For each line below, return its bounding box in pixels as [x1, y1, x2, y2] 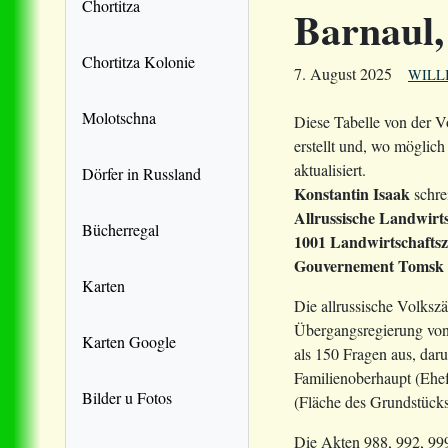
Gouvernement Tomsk [294, 253, 444, 277]
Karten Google [82, 330, 176, 352]
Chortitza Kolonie [82, 50, 195, 72]
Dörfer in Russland [82, 162, 201, 184]
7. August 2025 [294, 62, 392, 84]
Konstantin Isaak [294, 181, 410, 205]
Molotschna [82, 106, 156, 128]
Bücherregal [82, 218, 159, 240]
